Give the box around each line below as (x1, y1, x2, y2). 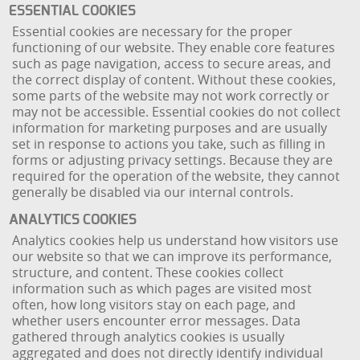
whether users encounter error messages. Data (12, 312, 301, 329)
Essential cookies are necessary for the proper (12, 22, 293, 40)
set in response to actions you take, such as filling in (12, 135, 326, 153)
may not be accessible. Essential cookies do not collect (12, 103, 342, 121)
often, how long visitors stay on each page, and (12, 296, 297, 313)
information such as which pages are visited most (12, 280, 313, 297)
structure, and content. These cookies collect (12, 264, 284, 281)
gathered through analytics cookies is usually (12, 328, 285, 346)
